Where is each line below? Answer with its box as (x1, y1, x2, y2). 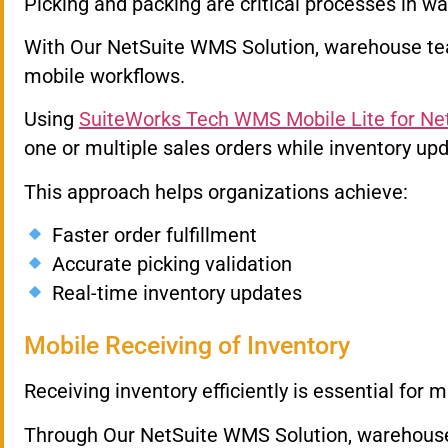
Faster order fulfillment (46, 223, 257, 248)
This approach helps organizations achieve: (24, 179, 408, 204)
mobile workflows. (24, 63, 185, 88)
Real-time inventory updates (46, 281, 302, 306)
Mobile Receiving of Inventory (24, 331, 350, 361)
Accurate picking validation (46, 252, 292, 277)
